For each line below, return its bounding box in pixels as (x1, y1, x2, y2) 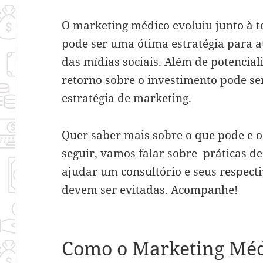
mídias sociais (83, 53, 159, 69)
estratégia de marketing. (62, 90, 192, 106)
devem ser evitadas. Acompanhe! (62, 181, 238, 197)
